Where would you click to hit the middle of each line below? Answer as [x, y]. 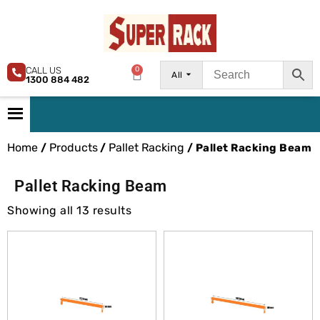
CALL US [44, 70]
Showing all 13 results [69, 210]
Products [73, 147]
